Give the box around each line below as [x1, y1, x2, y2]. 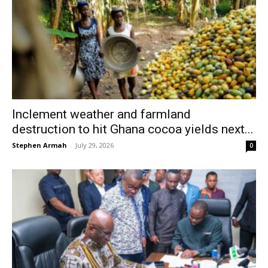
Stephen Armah [12, 140, 67, 150]
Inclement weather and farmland [12, 106, 191, 121]
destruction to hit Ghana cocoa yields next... [12, 121, 254, 136]
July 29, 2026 [75, 140, 114, 150]
